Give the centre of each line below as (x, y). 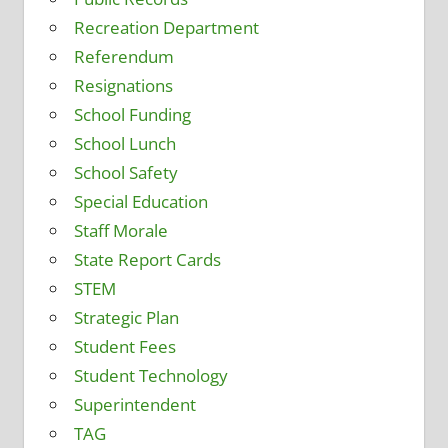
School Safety (125, 173)
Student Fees (124, 347)
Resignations (123, 86)
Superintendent (134, 405)
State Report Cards (147, 260)
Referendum (123, 57)
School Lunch (124, 144)
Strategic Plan (126, 318)
